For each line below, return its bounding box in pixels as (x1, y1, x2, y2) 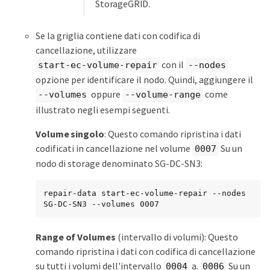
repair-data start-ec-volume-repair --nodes (43, 189, 246, 198)
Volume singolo (36, 127, 104, 140)
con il (160, 58, 186, 71)
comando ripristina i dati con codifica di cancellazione (36, 245, 256, 258)
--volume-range (125, 89, 201, 101)
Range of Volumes (36, 231, 116, 243)
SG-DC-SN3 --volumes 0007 (43, 199, 159, 209)
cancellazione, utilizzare (36, 43, 137, 56)
